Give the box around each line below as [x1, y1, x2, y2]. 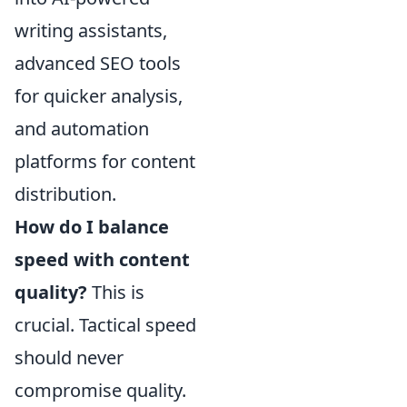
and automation [15, 116, 149, 141]
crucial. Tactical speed [15, 313, 196, 337]
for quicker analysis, [15, 84, 183, 108]
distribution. [15, 182, 116, 206]
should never [15, 345, 124, 370]
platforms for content [15, 149, 195, 174]
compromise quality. [15, 378, 186, 402]
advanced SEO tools [15, 51, 181, 75]
